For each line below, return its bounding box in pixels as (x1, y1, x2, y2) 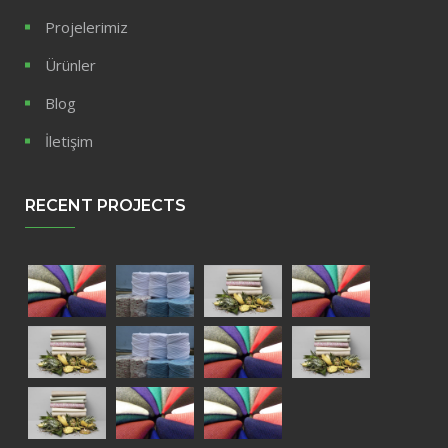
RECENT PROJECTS (25, 196, 186, 216)
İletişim (45, 131, 93, 152)
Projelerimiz (45, 17, 128, 38)
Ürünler (45, 55, 96, 76)
